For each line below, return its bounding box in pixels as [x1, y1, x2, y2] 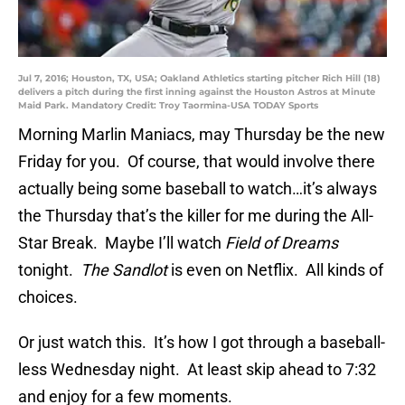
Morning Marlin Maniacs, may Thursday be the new [18, 125, 385, 145]
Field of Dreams [225, 233, 338, 253]
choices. [18, 287, 78, 307]
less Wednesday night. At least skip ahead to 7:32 [18, 360, 376, 380]
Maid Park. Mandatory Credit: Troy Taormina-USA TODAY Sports [18, 99, 318, 112]
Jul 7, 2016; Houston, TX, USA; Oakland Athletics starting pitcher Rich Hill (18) [18, 72, 381, 85]
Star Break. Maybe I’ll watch [18, 233, 225, 253]
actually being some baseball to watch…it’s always [18, 179, 377, 199]
